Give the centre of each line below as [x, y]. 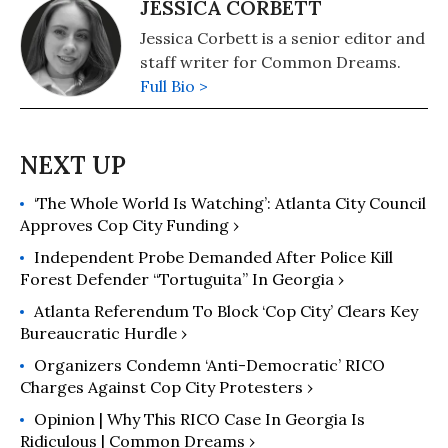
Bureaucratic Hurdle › [103, 332]
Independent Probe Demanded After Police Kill [213, 256]
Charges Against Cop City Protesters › [166, 386]
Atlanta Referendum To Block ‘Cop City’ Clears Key [226, 310]
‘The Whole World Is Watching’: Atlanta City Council [230, 202]
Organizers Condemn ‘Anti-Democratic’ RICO [209, 364]
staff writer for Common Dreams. [270, 61]
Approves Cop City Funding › [129, 224]
